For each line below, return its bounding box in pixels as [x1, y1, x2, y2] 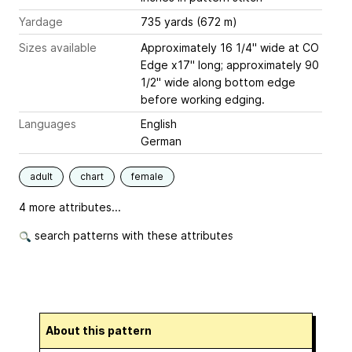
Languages [19, 117, 76, 131]
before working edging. [141, 93, 265, 107]
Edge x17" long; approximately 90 [141, 58, 319, 72]
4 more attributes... [19, 200, 121, 214]
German [141, 134, 181, 148]
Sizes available [19, 41, 97, 55]
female [131, 170, 163, 183]
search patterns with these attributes [31, 229, 233, 243]
